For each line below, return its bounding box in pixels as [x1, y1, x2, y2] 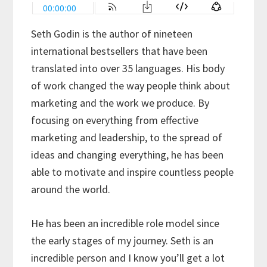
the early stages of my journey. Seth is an [31, 234, 214, 248]
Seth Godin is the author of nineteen [31, 27, 193, 41]
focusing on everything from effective [31, 113, 199, 128]
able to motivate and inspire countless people [31, 165, 234, 179]
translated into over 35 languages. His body [31, 61, 225, 76]
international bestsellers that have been [31, 44, 208, 58]
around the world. [31, 182, 111, 197]
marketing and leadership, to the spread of [31, 131, 223, 145]
